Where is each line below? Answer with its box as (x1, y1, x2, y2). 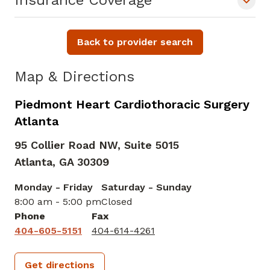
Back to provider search (77, 36, 193, 48)
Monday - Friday (14, 181, 93, 193)
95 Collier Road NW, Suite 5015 (14, 139, 179, 152)
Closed (101, 196, 133, 208)
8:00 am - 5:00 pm (14, 196, 101, 208)
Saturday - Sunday (101, 181, 192, 193)
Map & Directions (14, 68, 134, 86)
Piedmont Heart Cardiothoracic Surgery (14, 97, 250, 112)
